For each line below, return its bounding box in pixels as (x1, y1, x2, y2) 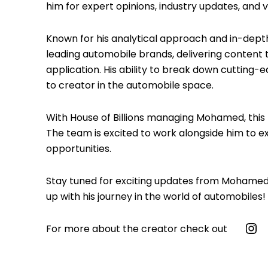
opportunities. (46, 142, 112, 156)
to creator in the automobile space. (46, 78, 214, 93)
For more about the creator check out (46, 222, 228, 236)
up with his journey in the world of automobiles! (46, 190, 266, 204)
